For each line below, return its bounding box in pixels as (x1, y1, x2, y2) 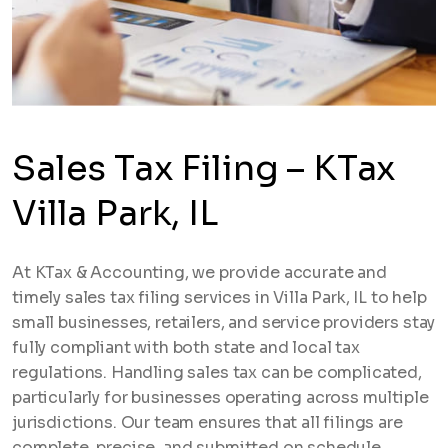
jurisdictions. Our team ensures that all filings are (12, 412, 403, 433)
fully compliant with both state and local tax (12, 337, 360, 358)
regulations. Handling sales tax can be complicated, (12, 362, 422, 383)
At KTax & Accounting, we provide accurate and (12, 262, 387, 283)
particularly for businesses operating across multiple (12, 387, 429, 408)
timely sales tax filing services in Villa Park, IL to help (12, 287, 427, 308)
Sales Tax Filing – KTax (12, 146, 397, 190)
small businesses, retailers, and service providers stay (12, 312, 436, 333)
